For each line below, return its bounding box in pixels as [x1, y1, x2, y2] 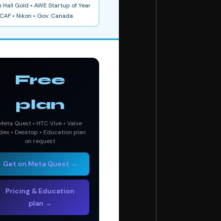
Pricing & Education [5, 186, 74, 195]
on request [25, 137, 55, 145]
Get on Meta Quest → [2, 159, 77, 168]
